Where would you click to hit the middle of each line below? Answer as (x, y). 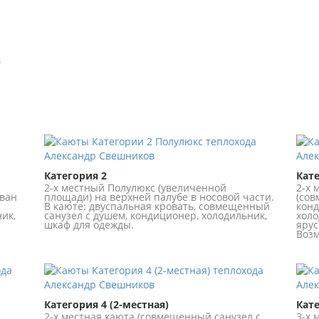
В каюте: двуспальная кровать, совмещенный (157, 206)
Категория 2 (76, 176)
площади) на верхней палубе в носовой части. (159, 197)
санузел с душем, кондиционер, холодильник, (156, 216)
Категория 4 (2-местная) (107, 305)
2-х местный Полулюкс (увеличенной (136, 188)
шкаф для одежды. (89, 225)
